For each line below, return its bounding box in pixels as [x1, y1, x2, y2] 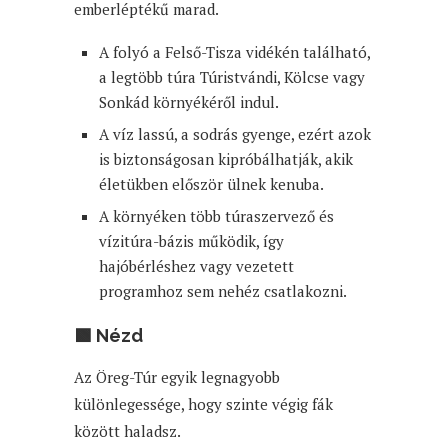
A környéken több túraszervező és [99, 205, 334, 226]
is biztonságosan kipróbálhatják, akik [99, 148, 353, 169]
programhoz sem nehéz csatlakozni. [99, 280, 347, 301]
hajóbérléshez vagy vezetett [99, 255, 294, 276]
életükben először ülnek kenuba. [99, 173, 324, 194]
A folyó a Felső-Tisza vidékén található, [99, 41, 370, 62]
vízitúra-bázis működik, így [99, 230, 284, 251]
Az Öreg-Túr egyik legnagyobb [74, 366, 280, 387]
